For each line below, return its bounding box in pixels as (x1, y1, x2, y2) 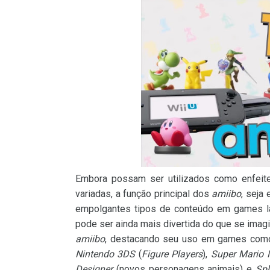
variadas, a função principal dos (75, 187, 212, 199)
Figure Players (141, 248, 203, 260)
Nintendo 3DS (75, 248, 136, 260)
